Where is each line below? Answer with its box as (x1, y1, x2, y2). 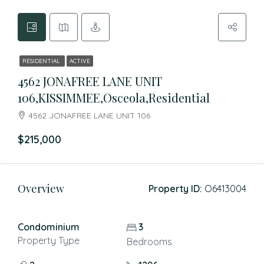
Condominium (18, 221, 80, 233)
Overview (18, 181, 64, 196)
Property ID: (148, 183, 202, 194)
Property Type (18, 235, 80, 246)
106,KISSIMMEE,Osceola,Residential (18, 90, 210, 105)
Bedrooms (126, 236, 172, 247)
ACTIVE (70, 57, 90, 65)
